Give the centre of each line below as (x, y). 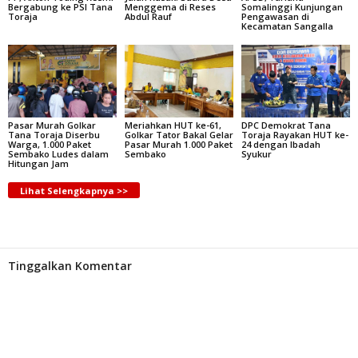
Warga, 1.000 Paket (50, 145)
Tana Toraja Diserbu (54, 135)
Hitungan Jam (38, 164)
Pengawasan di (275, 17)
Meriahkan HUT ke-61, (173, 125)
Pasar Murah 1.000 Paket (178, 145)
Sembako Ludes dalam (58, 154)
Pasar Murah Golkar (52, 125)
